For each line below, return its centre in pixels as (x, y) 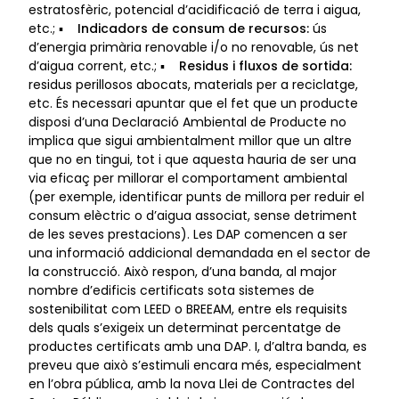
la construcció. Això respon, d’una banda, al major (183, 271)
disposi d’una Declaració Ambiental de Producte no (187, 122)
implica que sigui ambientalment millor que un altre (190, 140)
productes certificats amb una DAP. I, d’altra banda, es (198, 346)
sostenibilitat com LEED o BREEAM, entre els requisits (188, 309)
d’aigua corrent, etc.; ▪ (104, 65)
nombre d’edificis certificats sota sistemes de (171, 290)
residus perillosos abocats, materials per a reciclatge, (193, 84)
